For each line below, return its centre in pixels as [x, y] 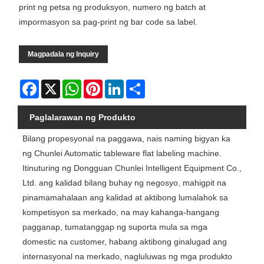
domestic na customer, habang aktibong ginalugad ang [124, 242]
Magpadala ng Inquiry [63, 55]
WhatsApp [100, 85]
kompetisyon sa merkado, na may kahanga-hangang [121, 212]
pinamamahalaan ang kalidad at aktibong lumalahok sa [125, 198]
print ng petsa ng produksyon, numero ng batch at [112, 7]
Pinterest [119, 85]
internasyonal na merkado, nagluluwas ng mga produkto [127, 257]
